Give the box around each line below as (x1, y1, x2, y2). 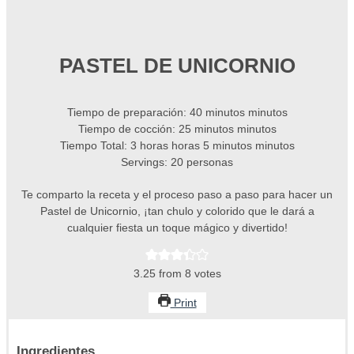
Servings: (121, 156, 171, 169)
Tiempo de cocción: (77, 122, 179, 136)
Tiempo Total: (59, 139, 130, 153)
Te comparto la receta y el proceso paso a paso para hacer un (21, 188, 333, 201)
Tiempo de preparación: (66, 106, 190, 119)
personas (186, 156, 233, 169)
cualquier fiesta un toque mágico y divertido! (66, 221, 288, 235)
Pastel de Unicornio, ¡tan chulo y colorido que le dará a (40, 205, 314, 218)
